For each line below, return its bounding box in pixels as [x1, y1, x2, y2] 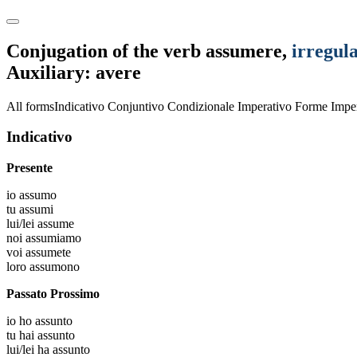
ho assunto [19, 314, 73, 328]
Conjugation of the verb [6, 40, 206, 61]
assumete [25, 245, 71, 260]
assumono [29, 260, 80, 274]
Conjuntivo [108, 99, 164, 113]
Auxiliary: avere [6, 61, 141, 83]
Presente [6, 161, 53, 175]
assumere [206, 40, 282, 61]
